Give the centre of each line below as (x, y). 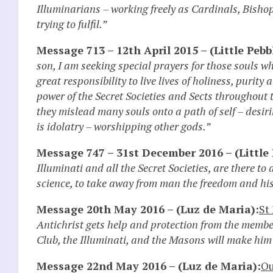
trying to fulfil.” (72, 23)
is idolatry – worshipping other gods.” (123, 126)
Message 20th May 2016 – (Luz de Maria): (148, 209)
